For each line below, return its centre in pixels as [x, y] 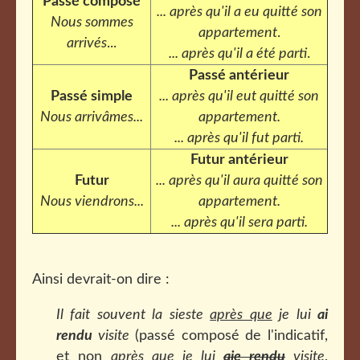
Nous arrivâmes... [92, 117]
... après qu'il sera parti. [239, 223]
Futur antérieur [239, 160]
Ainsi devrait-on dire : [101, 280]
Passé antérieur [239, 76]
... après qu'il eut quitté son [239, 96]
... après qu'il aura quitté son [239, 181]
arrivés [87, 43]
